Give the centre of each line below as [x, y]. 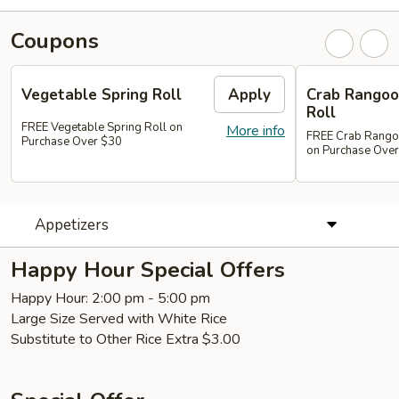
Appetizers [71, 224]
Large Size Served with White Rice [119, 318]
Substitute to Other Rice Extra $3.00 [126, 339]
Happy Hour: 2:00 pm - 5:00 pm [110, 298]
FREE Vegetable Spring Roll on [102, 127]
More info [256, 131]
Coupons [55, 41]
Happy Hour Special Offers [148, 269]
